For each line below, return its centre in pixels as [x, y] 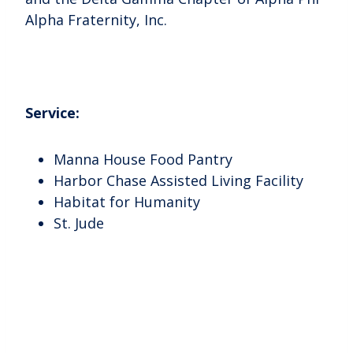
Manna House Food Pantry [143, 159]
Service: [54, 112]
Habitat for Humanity [127, 201]
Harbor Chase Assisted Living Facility [178, 180]
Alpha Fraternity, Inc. [96, 19]
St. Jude [79, 223]
